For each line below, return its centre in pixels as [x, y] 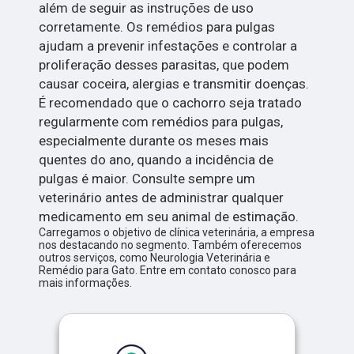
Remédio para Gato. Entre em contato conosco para [168, 271]
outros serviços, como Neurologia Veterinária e [155, 258]
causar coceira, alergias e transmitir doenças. [174, 84]
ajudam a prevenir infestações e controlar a [168, 46]
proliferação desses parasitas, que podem [164, 65]
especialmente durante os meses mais [154, 141]
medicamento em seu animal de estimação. [169, 217]
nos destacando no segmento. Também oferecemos [171, 245]
